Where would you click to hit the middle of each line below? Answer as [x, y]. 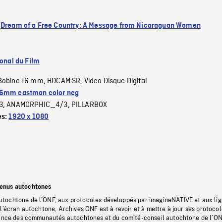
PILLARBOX [89, 105]
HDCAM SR [64, 81]
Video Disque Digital [115, 81]
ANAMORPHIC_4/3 [37, 105]
